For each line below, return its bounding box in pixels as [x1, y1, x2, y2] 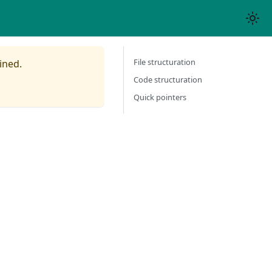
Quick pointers [134, 92, 186, 103]
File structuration [134, 56, 195, 67]
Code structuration [134, 74, 202, 85]
